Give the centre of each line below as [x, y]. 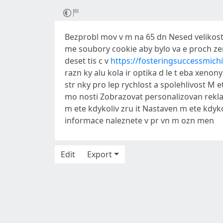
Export [100, 154]
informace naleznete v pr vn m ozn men [139, 120]
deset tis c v [88, 61]
